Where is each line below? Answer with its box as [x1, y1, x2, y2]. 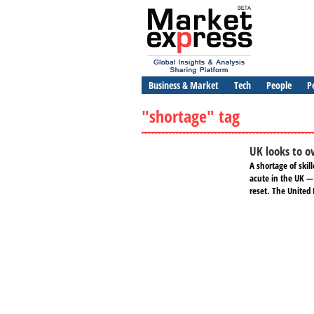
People [266, 78, 292, 92]
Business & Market [149, 78, 219, 92]
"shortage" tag [142, 104, 240, 128]
